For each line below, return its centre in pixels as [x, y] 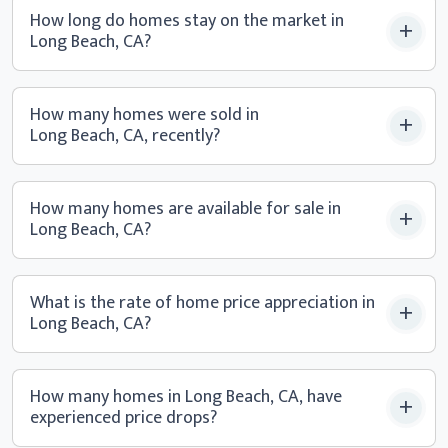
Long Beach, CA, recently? [125, 136]
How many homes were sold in [146, 115]
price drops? [171, 418]
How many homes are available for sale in [187, 209]
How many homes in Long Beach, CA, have [186, 397]
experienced [77, 418]
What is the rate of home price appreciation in [202, 303]
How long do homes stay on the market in [189, 21]
